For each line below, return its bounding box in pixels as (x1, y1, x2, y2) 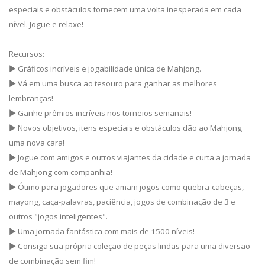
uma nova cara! (9, 137, 64, 148)
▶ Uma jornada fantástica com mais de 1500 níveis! (9, 226, 195, 237)
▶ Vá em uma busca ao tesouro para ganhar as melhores (9, 78, 217, 89)
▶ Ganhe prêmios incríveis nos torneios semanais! (9, 108, 192, 119)
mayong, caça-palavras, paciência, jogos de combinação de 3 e (9, 196, 235, 208)
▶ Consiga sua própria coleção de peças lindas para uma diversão (9, 241, 250, 252)
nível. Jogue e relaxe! (9, 19, 83, 30)
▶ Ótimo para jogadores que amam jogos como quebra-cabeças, (9, 182, 244, 193)
